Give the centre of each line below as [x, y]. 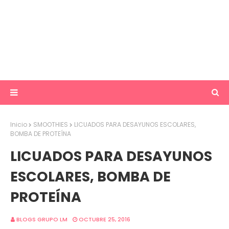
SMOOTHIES [51, 124]
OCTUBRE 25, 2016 [105, 219]
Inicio [19, 124]
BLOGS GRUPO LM [42, 219]
